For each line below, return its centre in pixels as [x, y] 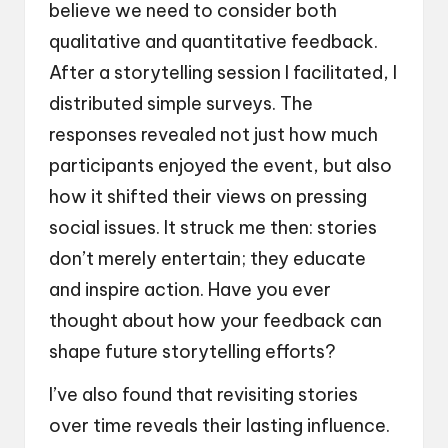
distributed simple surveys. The [181, 104]
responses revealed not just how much [213, 135]
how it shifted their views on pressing [208, 197]
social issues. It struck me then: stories [213, 228]
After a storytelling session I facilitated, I [223, 73]
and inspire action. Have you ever [190, 290]
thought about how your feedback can [215, 321]
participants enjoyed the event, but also [220, 166]
